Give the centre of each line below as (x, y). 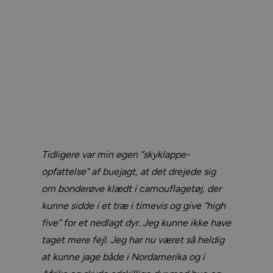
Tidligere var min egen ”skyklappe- (116, 154)
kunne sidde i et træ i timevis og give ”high (133, 205)
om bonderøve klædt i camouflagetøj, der (131, 188)
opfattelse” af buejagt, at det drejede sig (129, 171)
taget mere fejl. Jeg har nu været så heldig (133, 239)
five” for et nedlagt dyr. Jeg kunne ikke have (136, 222)
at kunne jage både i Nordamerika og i (123, 257)
